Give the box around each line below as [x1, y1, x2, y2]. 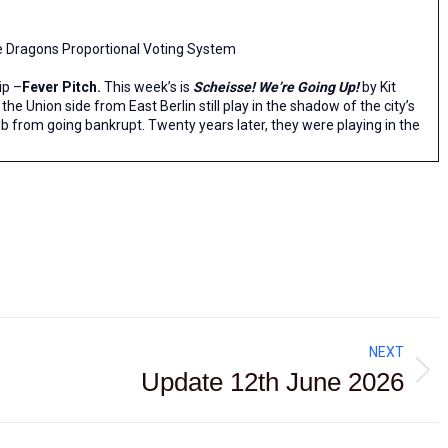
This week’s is [101, 79, 193, 95]
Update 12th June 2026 [141, 367, 404, 397]
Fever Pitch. [22, 79, 101, 95]
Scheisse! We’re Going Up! [193, 79, 362, 95]
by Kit [362, 79, 396, 95]
